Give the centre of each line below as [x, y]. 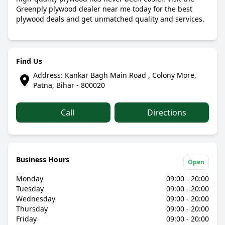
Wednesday [36, 199]
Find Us [29, 61]
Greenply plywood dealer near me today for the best [104, 9]
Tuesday [30, 189]
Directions [166, 113]
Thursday [32, 209]
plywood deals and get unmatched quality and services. [110, 19]
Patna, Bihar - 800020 [69, 85]
